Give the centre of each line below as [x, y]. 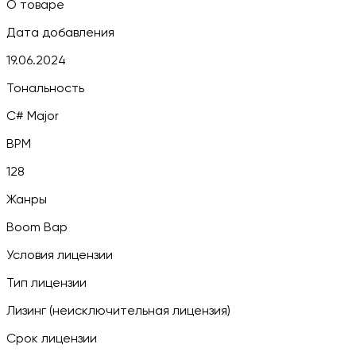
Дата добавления [60, 33]
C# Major [33, 116]
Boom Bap [37, 228]
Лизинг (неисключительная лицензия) [118, 311]
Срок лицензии [52, 339]
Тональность [45, 89]
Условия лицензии [60, 255]
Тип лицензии [46, 283]
